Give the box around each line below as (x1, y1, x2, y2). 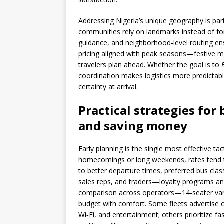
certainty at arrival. (78, 82, 138, 91)
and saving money (78, 117, 187, 134)
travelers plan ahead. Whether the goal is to (78, 60, 221, 69)
